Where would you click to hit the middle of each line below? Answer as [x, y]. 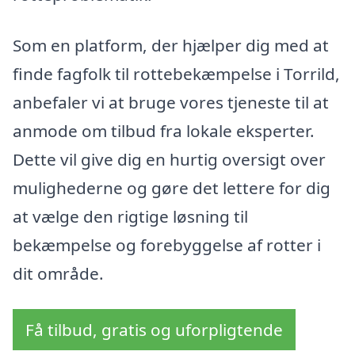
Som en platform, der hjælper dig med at [171, 45]
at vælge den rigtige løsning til [130, 216]
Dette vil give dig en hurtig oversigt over [169, 159]
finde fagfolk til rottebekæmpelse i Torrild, [176, 73]
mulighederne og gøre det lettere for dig [172, 187]
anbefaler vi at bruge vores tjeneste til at [171, 102]
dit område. [58, 273]
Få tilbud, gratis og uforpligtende [154, 330]
